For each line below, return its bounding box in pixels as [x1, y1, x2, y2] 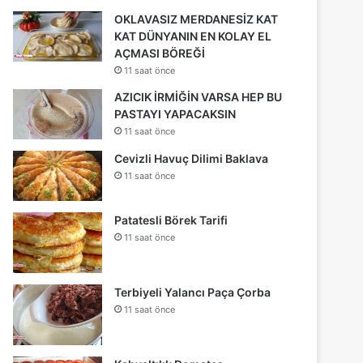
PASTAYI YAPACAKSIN [114, 106, 237, 121]
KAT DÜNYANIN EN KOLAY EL [114, 28, 272, 43]
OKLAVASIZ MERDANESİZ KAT [114, 11, 279, 26]
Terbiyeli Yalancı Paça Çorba [114, 284, 271, 299]
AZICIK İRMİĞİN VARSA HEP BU [114, 89, 283, 104]
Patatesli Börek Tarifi [114, 212, 228, 227]
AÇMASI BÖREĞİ [114, 45, 206, 60]
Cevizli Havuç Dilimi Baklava [114, 151, 269, 165]
